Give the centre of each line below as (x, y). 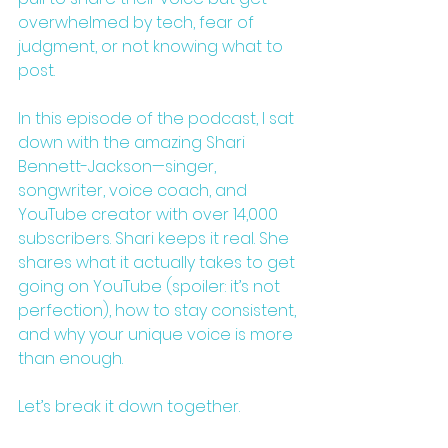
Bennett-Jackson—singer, (119, 166)
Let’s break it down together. (129, 406)
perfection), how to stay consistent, (159, 310)
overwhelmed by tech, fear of (138, 22)
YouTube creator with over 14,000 (150, 214)
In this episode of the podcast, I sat (158, 118)
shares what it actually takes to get (158, 262)
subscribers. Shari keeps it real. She (155, 238)
